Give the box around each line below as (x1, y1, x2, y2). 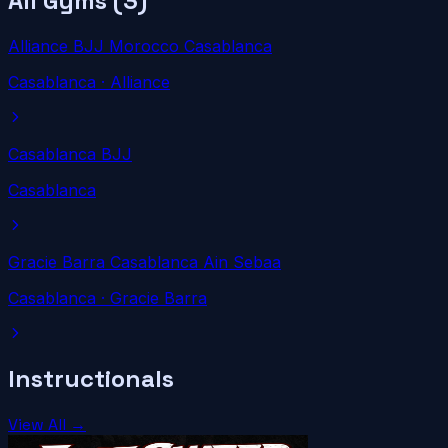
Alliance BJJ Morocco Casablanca (8, 35, 272, 56)
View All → (8, 414, 86, 436)
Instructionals (8, 363, 174, 395)
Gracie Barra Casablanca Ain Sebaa (8, 251, 281, 272)
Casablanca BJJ (8, 143, 132, 164)
